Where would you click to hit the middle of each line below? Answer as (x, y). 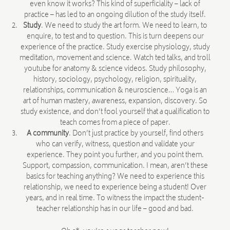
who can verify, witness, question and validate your (115, 145)
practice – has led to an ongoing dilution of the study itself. (115, 15)
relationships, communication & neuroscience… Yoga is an (115, 91)
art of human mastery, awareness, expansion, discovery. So (115, 101)
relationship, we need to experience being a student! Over (115, 188)
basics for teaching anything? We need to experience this (115, 177)
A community (48, 134)
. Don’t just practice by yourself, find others (136, 134)
